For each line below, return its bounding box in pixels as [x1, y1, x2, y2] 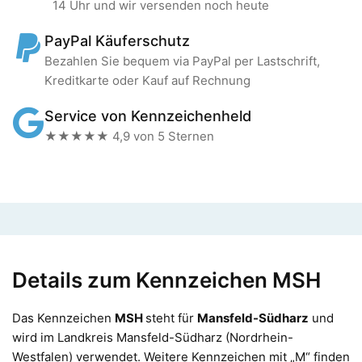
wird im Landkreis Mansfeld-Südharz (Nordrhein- [12, 329, 293, 345]
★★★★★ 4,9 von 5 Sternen [44, 128, 214, 144]
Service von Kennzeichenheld [44, 107, 251, 124]
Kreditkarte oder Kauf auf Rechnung [44, 72, 250, 88]
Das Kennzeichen [12, 309, 115, 326]
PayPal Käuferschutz [44, 32, 190, 49]
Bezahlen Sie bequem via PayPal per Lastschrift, [44, 53, 320, 69]
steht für [145, 309, 197, 326]
